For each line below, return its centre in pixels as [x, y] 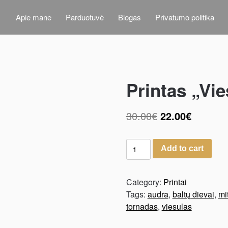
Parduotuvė [85, 17]
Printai [175, 182]
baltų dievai [193, 194]
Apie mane [34, 17]
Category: [145, 182]
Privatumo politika [185, 17]
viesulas [177, 206]
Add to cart [182, 148]
